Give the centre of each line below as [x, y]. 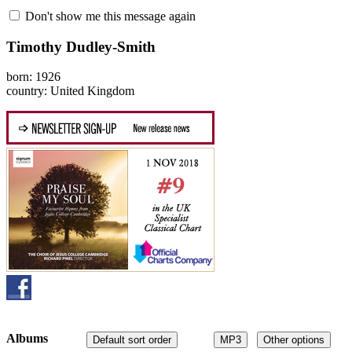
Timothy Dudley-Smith [81, 46]
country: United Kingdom [70, 91]
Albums [27, 338]
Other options [294, 339]
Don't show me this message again [109, 16]
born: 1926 [33, 77]
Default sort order [132, 339]
